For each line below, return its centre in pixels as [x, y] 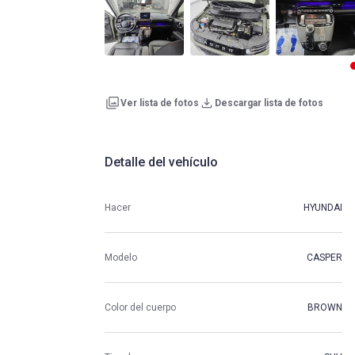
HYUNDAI [323, 207]
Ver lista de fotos [160, 103]
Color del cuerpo [140, 307]
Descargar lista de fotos [269, 103]
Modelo [121, 257]
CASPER [324, 257]
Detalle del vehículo [161, 162]
